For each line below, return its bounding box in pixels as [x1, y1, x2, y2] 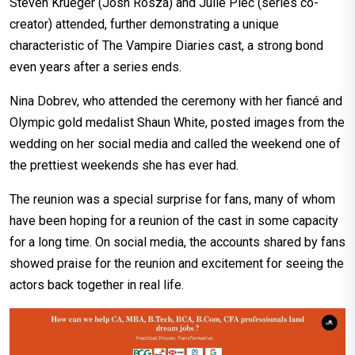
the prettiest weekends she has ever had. [10, 158, 239, 174]
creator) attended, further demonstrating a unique [10, 17, 279, 32]
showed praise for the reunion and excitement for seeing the [10, 256, 344, 272]
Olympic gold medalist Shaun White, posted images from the [10, 115, 345, 131]
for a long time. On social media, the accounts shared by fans [10, 235, 345, 250]
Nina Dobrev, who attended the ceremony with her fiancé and [10, 94, 342, 109]
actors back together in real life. [10, 277, 184, 293]
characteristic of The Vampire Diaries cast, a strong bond [10, 38, 323, 54]
